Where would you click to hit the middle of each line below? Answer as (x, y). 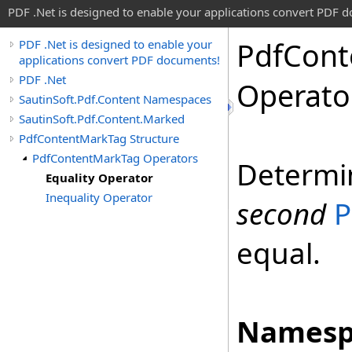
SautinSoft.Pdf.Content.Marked (102, 119)
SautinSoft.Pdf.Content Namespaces (115, 99)
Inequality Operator (99, 197)
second (281, 214)
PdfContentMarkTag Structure (99, 138)
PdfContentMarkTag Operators (115, 158)
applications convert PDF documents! (119, 60)
